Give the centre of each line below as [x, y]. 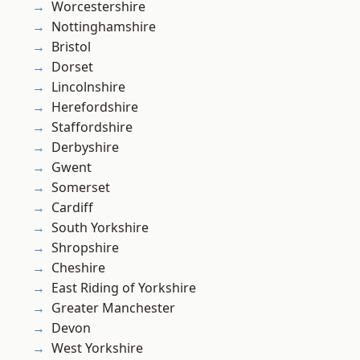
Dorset [72, 67]
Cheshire [78, 268]
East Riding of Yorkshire [124, 288]
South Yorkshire [100, 228]
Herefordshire [95, 107]
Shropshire [85, 248]
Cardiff [72, 208]
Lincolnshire [88, 87]
